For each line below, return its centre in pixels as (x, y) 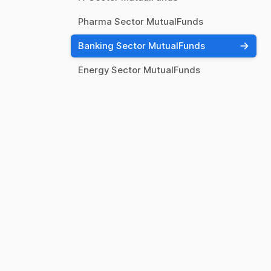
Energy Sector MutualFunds (139, 70)
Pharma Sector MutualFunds (141, 21)
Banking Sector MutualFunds (142, 46)
